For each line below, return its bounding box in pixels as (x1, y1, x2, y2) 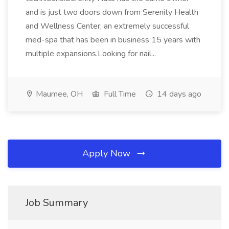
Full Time (102, 88, 136, 100)
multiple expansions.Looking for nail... (26, 48, 158, 59)
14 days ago (155, 88, 201, 100)
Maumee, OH (34, 88, 83, 100)
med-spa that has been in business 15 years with (26, 34, 200, 45)
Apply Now (82, 147, 133, 159)
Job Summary (26, 196, 88, 210)
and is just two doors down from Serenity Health (26, 7, 198, 18)
